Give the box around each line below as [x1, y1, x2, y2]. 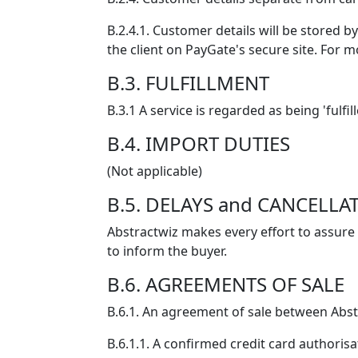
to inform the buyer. [107, 242, 227, 260]
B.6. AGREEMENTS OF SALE [107, 271, 344, 297]
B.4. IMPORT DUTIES [107, 130, 290, 157]
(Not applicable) [107, 162, 202, 180]
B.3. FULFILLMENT [107, 70, 269, 96]
